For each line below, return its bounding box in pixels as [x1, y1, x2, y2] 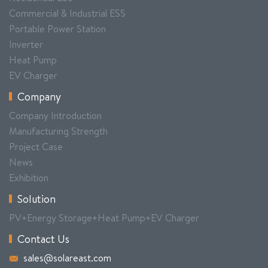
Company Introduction [9, 108, 102, 122]
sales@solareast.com [23, 251, 111, 264]
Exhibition [9, 170, 48, 184]
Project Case [9, 139, 63, 153]
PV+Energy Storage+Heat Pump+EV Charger [9, 211, 199, 224]
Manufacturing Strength [9, 124, 108, 138]
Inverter [9, 37, 43, 51]
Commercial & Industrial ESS [9, 6, 126, 20]
